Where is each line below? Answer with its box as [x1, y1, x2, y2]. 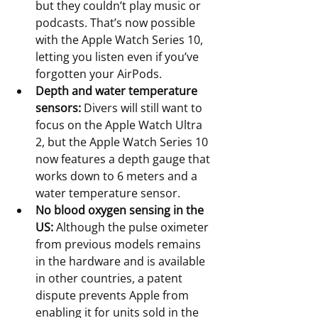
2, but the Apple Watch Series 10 [35, 134, 211, 150]
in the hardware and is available [35, 253, 208, 270]
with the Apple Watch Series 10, [35, 32, 206, 48]
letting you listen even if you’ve [35, 49, 202, 65]
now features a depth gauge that [35, 151, 213, 168]
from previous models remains [35, 236, 204, 253]
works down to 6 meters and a [35, 168, 200, 185]
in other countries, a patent [35, 270, 185, 287]
